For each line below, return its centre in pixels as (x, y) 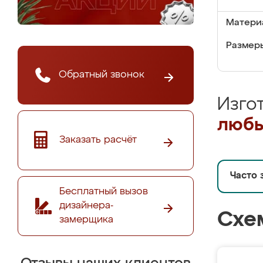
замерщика (86, 220)
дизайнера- (86, 205)
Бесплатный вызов (104, 191)
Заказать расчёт (98, 140)
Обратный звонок (102, 75)
